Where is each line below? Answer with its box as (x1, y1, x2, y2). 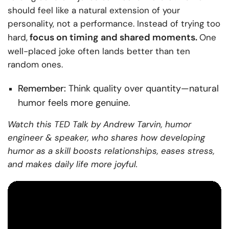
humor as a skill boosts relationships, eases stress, (8, 145, 215, 157)
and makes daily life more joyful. (8, 158, 138, 170)
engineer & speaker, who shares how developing (8, 132, 205, 144)
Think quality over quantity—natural (66, 82, 219, 95)
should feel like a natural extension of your (8, 5, 180, 16)
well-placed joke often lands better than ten (8, 45, 190, 57)
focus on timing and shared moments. (28, 31, 199, 44)
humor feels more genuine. (18, 97, 130, 109)
